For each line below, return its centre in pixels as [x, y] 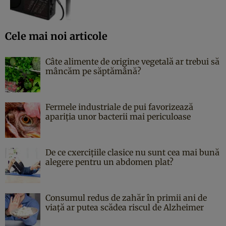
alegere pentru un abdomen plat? [109, 162]
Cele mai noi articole [56, 36]
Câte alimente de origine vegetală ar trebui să [132, 61]
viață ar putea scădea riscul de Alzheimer [125, 207]
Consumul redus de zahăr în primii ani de [126, 197]
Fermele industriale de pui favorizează [119, 107]
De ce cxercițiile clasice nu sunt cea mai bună [132, 152]
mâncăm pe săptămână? [93, 71]
